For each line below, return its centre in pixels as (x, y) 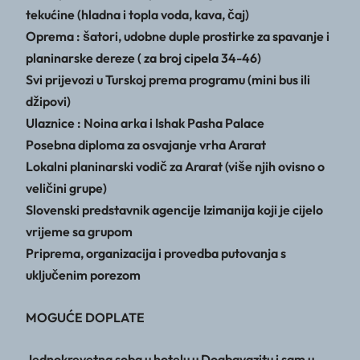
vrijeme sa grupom (79, 232)
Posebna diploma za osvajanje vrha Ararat (146, 145)
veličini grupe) (66, 188)
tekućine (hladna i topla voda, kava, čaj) (137, 15)
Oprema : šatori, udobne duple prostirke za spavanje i (178, 37)
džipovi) (48, 102)
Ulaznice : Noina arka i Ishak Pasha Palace (145, 123)
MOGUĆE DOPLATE (85, 317)
